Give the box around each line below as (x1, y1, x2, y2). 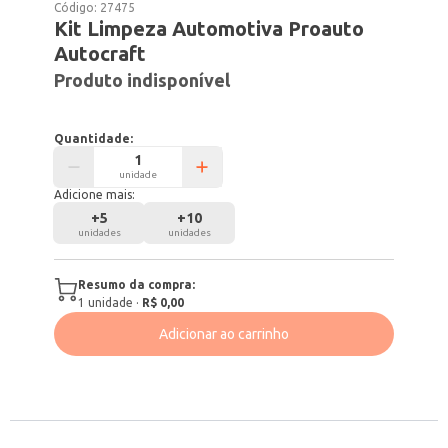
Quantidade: (54, 132, 134, 145)
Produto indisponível (54, 70, 231, 90)
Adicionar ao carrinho (159, 326, 289, 342)
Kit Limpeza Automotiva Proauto (54, 17, 365, 40)
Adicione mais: (54, 188, 136, 201)
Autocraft (54, 42, 147, 65)
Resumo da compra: (78, 278, 196, 291)
